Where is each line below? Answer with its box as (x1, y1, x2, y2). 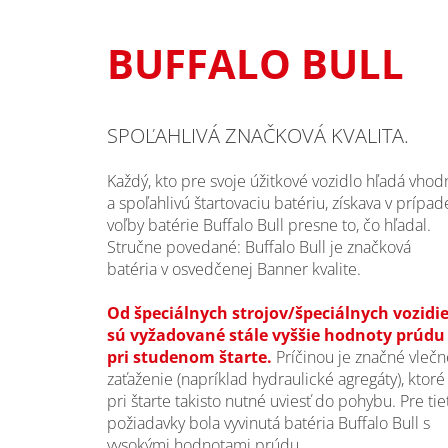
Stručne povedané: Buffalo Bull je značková (107, 235, 411, 258)
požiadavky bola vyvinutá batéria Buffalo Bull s (107, 411, 430, 434)
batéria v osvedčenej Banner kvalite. (107, 257, 361, 280)
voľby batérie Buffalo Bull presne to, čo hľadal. (107, 213, 431, 236)
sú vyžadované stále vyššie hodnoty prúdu (107, 323, 445, 346)
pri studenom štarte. (107, 345, 276, 368)
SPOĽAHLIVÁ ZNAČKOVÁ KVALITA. (107, 121, 409, 149)
